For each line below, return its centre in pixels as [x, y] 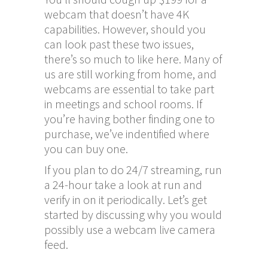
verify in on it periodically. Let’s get [126, 199]
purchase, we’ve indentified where [127, 133]
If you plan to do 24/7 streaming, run [133, 169]
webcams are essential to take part [129, 89]
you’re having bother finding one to [130, 118]
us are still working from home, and [130, 74]
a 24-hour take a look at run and [123, 184]
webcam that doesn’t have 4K [117, 14]
